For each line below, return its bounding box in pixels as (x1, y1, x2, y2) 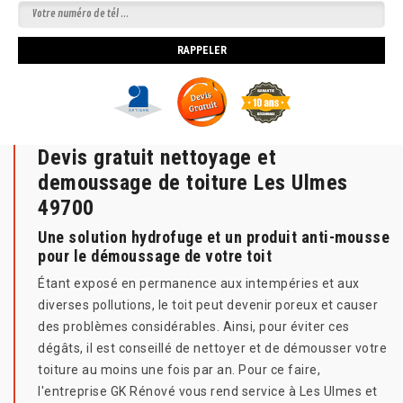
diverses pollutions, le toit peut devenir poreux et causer (38, 298, 378, 313)
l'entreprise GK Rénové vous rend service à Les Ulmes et (38, 384, 378, 399)
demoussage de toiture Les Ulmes (38, 170, 348, 196)
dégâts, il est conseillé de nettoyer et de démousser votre (38, 341, 387, 356)
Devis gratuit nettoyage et (38, 145, 276, 171)
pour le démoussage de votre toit (38, 246, 272, 266)
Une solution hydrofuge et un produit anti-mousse (38, 228, 390, 247)
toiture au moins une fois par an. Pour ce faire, (38, 363, 320, 378)
